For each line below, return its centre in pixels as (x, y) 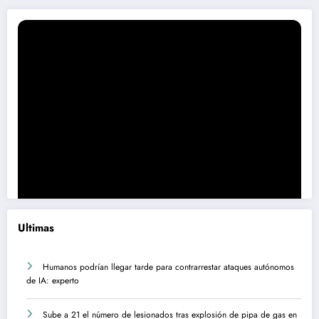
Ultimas (36, 228)
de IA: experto (53, 281)
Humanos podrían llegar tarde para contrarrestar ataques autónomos (168, 267)
